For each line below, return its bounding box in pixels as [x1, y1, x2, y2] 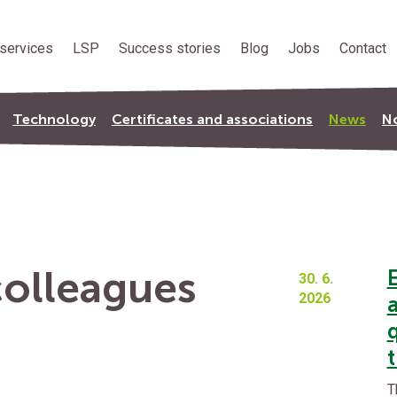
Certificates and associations [112, 111, 313, 128]
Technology [12, 111, 96, 128]
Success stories [119, 40, 221, 57]
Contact [339, 40, 386, 57]
